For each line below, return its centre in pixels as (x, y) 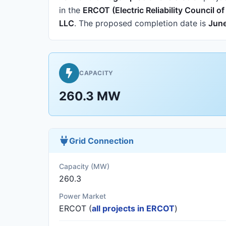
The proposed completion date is (142, 23)
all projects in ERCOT (133, 208)
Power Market (82, 196)
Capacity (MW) (84, 166)
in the (71, 10)
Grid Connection (101, 141)
